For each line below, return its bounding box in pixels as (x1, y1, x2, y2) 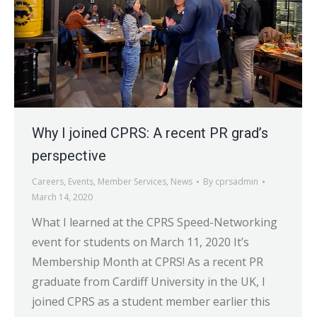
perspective (32, 146, 106, 164)
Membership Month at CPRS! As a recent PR (32, 253, 263, 270)
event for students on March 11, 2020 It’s (32, 234, 249, 250)
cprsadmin (215, 175, 258, 188)
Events (68, 175, 93, 188)
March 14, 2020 (32, 190, 93, 203)
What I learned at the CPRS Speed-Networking (32, 214, 277, 230)
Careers (32, 175, 64, 188)
